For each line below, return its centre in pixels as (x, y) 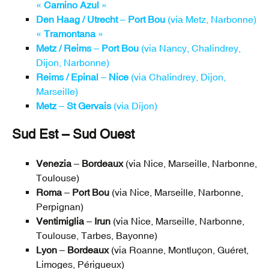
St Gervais (89, 106)
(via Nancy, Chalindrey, (190, 48)
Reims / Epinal (67, 77)
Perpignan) (60, 207)
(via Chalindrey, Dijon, (177, 77)
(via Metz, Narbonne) (211, 20)
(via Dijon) (134, 106)
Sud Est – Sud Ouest (73, 134)
